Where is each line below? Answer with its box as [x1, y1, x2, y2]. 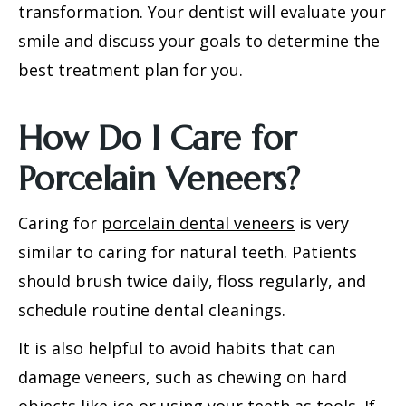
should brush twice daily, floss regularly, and [18, 270, 366, 292]
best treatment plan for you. [18, 59, 243, 81]
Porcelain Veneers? [18, 158, 300, 199]
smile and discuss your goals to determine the [18, 30, 380, 52]
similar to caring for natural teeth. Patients [18, 241, 357, 263]
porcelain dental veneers [101, 212, 295, 234]
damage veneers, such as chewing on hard [18, 366, 347, 388]
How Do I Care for [18, 117, 296, 159]
